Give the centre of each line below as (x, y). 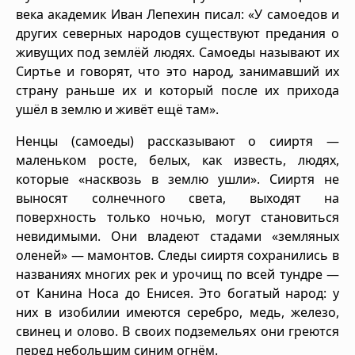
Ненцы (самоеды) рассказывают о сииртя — (177, 141)
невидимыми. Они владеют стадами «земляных (177, 236)
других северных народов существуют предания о (177, 33)
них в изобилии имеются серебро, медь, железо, (177, 312)
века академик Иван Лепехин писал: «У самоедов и (177, 14)
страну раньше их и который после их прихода (177, 90)
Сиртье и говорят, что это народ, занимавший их (177, 71)
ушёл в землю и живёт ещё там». (117, 109)
